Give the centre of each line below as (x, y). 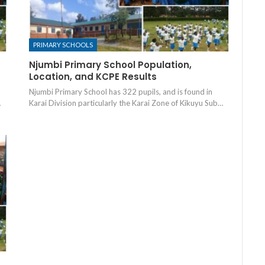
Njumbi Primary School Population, (110, 64)
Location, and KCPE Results (93, 76)
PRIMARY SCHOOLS (63, 44)
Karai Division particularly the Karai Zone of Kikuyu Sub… (126, 103)
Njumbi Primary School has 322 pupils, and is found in (120, 91)
